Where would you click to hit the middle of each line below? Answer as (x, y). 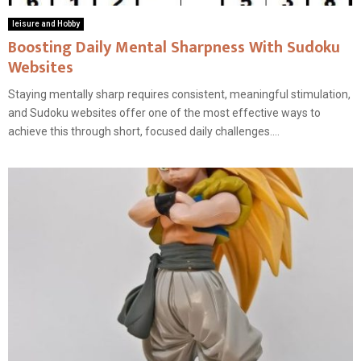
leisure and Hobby (46, 24)
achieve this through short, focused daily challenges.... (144, 132)
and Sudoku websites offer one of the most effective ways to (164, 113)
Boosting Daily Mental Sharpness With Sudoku (174, 48)
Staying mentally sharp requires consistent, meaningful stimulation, (179, 95)
